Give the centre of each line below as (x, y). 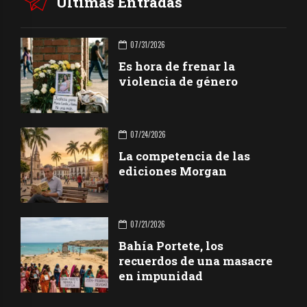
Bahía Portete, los (171, 245)
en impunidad (161, 275)
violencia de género (179, 81)
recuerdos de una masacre (196, 260)
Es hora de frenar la (177, 66)
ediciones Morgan (173, 171)
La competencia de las (185, 156)
